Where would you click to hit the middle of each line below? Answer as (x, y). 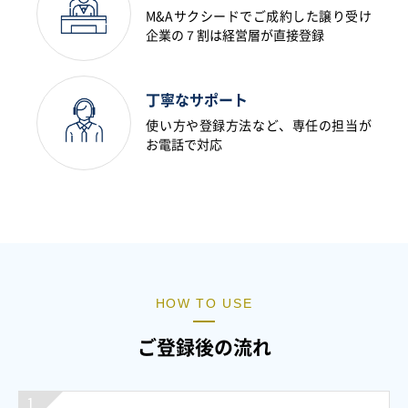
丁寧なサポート (197, 100)
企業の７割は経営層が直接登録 (235, 35)
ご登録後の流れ (204, 347)
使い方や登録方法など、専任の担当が (259, 125)
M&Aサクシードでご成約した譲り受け (259, 16)
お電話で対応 (184, 144)
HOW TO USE (204, 303)
